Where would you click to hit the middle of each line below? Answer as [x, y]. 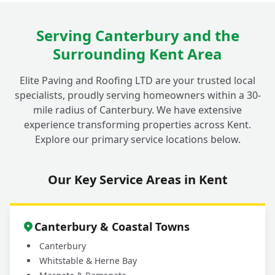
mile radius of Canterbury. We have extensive [137, 110]
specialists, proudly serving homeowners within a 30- [137, 95]
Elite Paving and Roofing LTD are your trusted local [137, 81]
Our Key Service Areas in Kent [137, 180]
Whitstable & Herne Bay [88, 261]
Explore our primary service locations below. [137, 140]
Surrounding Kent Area [137, 54]
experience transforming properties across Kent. [137, 125]
